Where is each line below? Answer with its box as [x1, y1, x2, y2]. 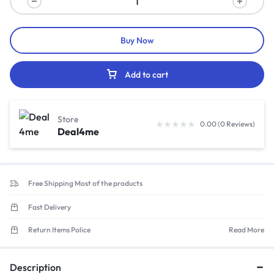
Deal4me [57, 125, 99, 138]
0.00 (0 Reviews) [200, 119, 255, 128]
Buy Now [120, 35, 154, 46]
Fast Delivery [28, 202, 71, 212]
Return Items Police [28, 225, 91, 235]
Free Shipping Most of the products [28, 179, 143, 188]
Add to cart [125, 69, 168, 80]
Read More [229, 225, 264, 235]
